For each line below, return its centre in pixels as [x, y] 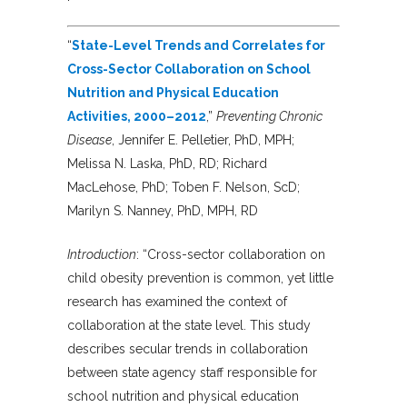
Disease [89, 140]
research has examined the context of [177, 302]
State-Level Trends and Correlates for [199, 46]
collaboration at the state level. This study [189, 326]
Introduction [102, 255]
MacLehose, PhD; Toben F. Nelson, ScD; [184, 188]
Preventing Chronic [269, 117]
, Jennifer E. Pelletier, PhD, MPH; [203, 140]
